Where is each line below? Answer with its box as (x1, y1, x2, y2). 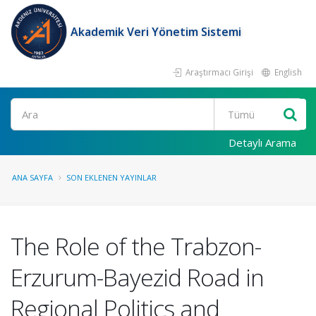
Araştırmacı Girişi (183, 66, 253, 78)
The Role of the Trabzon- (11, 230, 261, 262)
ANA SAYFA (12, 172, 53, 183)
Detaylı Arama (229, 135, 296, 150)
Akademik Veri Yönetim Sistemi (71, 24, 241, 39)
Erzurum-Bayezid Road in (11, 261, 264, 293)
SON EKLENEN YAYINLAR (66, 172, 157, 183)
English (272, 66, 302, 78)
